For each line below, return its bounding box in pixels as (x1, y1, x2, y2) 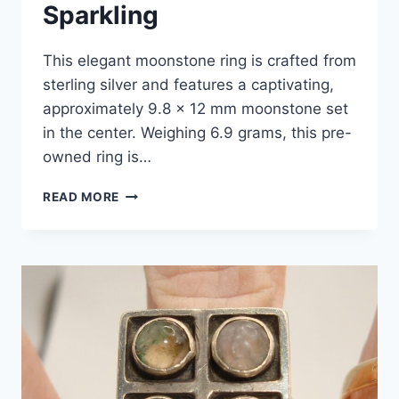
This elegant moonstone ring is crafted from (43, 52, 356, 70)
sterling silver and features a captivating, (43, 76, 334, 94)
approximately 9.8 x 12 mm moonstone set (43, 100, 348, 118)
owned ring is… (43, 148, 151, 167)
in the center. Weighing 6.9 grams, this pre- (43, 124, 352, 142)
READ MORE (43, 190, 120, 205)
